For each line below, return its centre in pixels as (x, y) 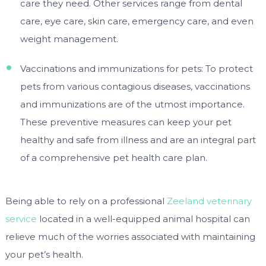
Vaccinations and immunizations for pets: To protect (136, 68)
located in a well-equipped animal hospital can (143, 219)
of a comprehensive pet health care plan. (113, 157)
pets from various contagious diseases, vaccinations (135, 86)
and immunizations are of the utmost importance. (132, 104)
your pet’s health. (44, 255)
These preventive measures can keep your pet (126, 122)
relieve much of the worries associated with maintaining (130, 237)
